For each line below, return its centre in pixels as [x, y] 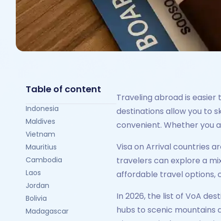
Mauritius [41, 147]
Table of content [63, 89]
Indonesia [42, 109]
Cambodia [44, 160]
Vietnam [40, 134]
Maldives [40, 121]
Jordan [37, 185]
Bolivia [36, 198]
